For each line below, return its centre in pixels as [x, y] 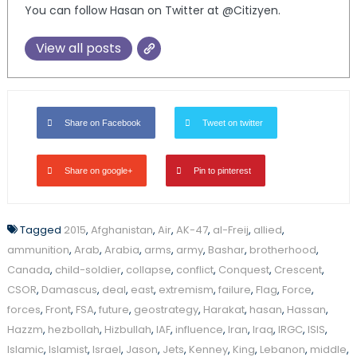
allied [267, 230]
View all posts [78, 49]
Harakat [224, 310]
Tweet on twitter [232, 123]
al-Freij [230, 230]
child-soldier [88, 270]
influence [199, 330]
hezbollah [73, 330]
